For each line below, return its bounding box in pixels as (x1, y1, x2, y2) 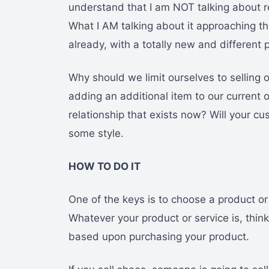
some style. (68, 127, 124, 140)
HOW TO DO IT (68, 160, 141, 173)
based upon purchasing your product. (68, 231, 249, 243)
